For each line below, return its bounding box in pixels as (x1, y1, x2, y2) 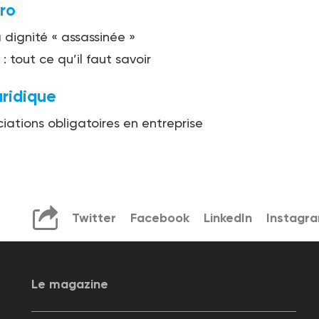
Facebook (130, 209, 189, 226)
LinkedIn (203, 209, 252, 226)
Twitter (71, 209, 116, 226)
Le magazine (31, 276, 108, 293)
